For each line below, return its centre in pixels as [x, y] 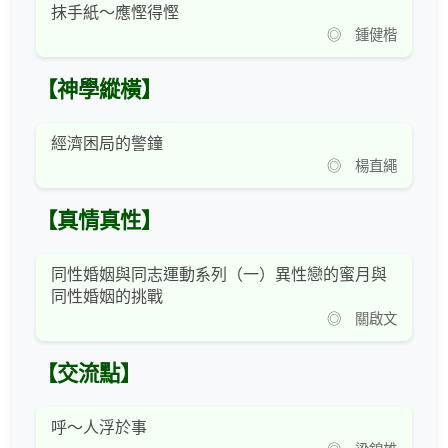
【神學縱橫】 [99, 90]
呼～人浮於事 [99, 428]
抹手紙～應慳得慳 [115, 13]
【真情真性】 [99, 221]
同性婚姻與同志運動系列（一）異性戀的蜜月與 [219, 275]
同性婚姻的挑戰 [107, 297]
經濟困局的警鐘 [107, 144]
